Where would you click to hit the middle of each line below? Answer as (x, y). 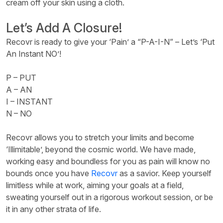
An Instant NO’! (34, 54)
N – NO (19, 113)
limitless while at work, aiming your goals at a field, (95, 185)
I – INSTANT (29, 101)
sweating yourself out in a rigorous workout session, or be (110, 197)
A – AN (19, 89)
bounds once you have (49, 173)
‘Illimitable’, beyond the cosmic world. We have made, (101, 149)
